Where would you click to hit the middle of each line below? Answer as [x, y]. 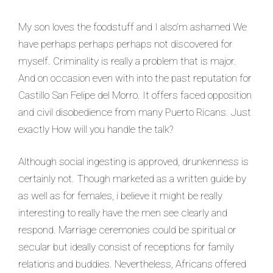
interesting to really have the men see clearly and [123, 213]
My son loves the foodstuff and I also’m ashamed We [133, 27]
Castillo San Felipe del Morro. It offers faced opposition [135, 95]
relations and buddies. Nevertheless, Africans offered [132, 264]
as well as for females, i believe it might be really [120, 196]
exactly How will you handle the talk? [96, 129]
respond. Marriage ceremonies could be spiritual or [127, 230]
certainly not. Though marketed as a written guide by [132, 179]
